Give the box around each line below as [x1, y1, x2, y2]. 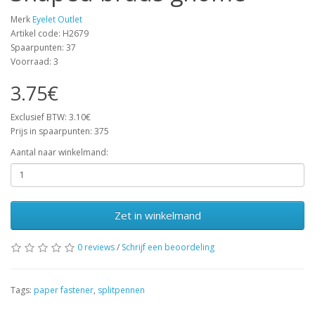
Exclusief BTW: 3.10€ [11, 110, 91, 123]
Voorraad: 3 [11, 55, 58, 67]
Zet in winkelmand [114, 207, 201, 222]
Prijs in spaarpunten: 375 [11, 124, 109, 137]
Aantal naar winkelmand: [11, 146, 108, 158]
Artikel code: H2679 [11, 27, 89, 39]
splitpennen [98, 283, 145, 296]
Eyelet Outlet [32, 13, 82, 25]
